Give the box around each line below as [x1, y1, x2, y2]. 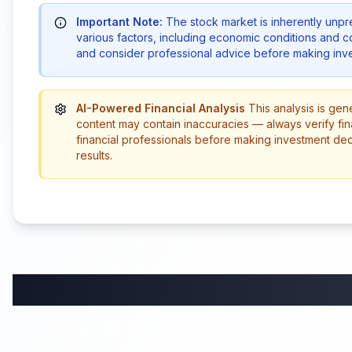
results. [76, 148, 112, 162]
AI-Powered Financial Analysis [76, 101, 245, 115]
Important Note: [76, 15, 163, 28]
